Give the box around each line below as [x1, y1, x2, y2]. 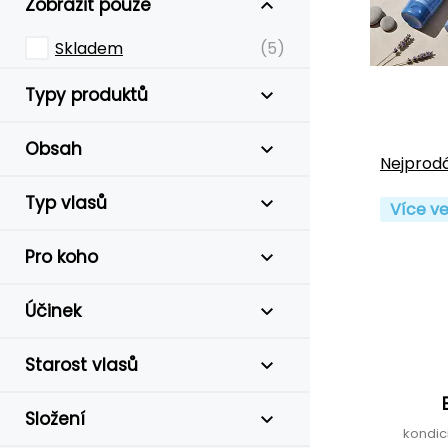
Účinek [25, 299, 81, 323]
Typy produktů [25, 83, 148, 107]
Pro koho [25, 245, 98, 269]
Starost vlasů [25, 353, 138, 377]
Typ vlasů [25, 191, 107, 215]
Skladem [55, 37, 123, 60]
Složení [25, 407, 85, 431]
